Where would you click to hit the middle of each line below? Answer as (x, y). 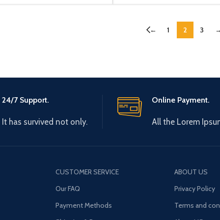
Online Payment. (181, 100)
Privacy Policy (195, 188)
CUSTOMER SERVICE (87, 172)
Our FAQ (68, 188)
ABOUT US (191, 172)
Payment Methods (83, 205)
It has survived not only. (44, 122)
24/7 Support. (25, 100)
